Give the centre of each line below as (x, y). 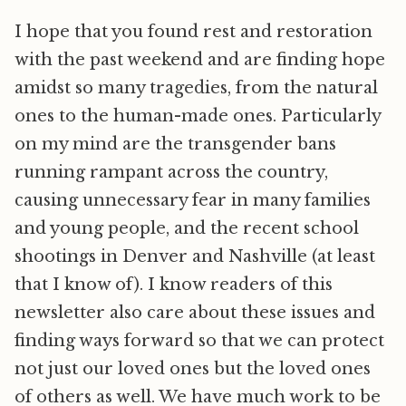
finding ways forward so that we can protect (199, 341)
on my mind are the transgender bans (175, 144)
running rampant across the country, (171, 172)
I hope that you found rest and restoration (193, 32)
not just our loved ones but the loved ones (193, 369)
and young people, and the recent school (187, 228)
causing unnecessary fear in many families (193, 200)
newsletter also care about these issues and (195, 313)
